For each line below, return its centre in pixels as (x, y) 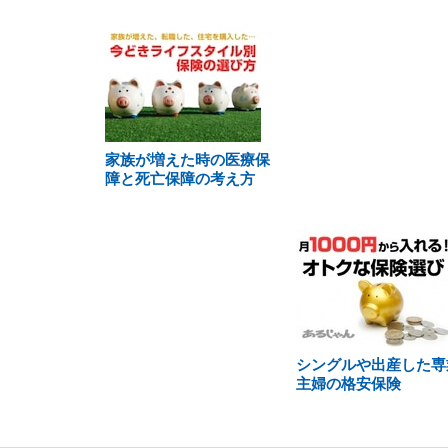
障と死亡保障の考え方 (180, 178)
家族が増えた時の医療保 (187, 159)
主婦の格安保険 (348, 383)
